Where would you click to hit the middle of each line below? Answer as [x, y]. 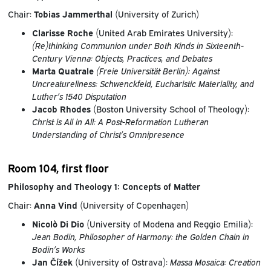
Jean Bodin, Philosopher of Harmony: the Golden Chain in [140, 236]
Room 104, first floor [58, 167]
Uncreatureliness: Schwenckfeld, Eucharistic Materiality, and [143, 83]
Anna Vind [55, 204]
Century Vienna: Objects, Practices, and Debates [122, 58]
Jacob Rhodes [61, 109]
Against [206, 71]
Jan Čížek [52, 261]
